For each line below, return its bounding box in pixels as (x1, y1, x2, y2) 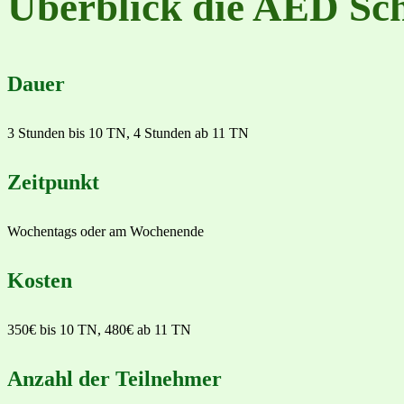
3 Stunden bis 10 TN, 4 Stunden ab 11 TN (7, 125, 249, 142)
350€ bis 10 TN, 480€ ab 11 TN (7, 322, 191, 338)
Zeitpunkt (7, 170, 99, 195)
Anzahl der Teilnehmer (7, 367, 222, 391)
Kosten (7, 269, 72, 293)
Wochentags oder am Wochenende (7, 224, 204, 240)
